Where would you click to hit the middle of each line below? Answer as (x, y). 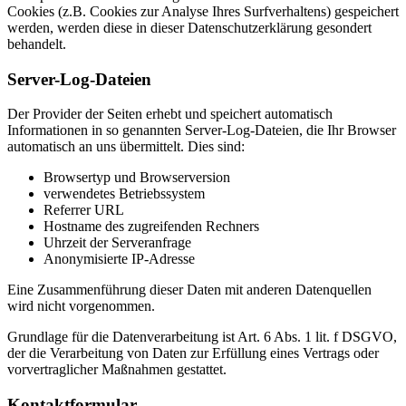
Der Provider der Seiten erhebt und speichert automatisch (170, 114)
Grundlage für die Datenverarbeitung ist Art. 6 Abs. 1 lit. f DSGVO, (202, 337)
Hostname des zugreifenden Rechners (151, 227)
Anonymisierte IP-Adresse (119, 259)
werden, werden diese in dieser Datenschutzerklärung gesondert (189, 27)
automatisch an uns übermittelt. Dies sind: (126, 147)
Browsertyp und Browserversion (137, 178)
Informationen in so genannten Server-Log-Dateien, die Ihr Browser (202, 130)
